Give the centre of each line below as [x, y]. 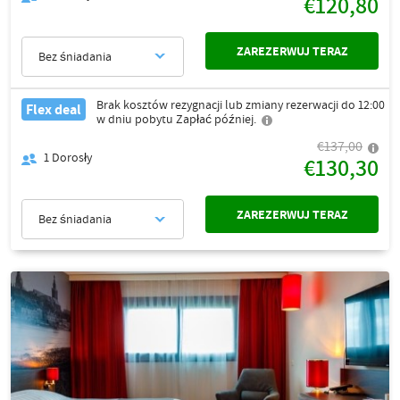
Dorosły [72, 157]
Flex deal [54, 109]
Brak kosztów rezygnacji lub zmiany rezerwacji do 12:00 [241, 104]
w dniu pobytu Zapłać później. [176, 119]
